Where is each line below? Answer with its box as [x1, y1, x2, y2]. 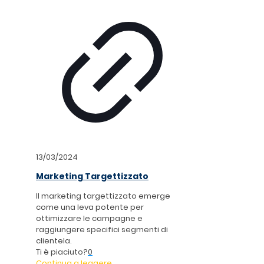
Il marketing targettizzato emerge [36, 190, 170, 202]
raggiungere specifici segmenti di [36, 224, 168, 236]
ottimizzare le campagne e [36, 213, 143, 225]
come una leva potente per [36, 202, 144, 213]
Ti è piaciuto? [36, 246, 88, 258]
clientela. [36, 235, 72, 247]
